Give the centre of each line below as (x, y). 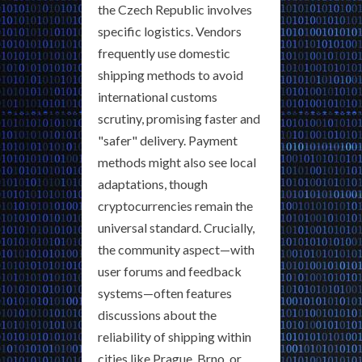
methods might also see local (177, 162)
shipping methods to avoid (170, 75)
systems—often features (165, 293)
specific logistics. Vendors (170, 32)
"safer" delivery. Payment (168, 141)
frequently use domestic (164, 53)
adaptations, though (153, 184)
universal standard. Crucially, (176, 228)
